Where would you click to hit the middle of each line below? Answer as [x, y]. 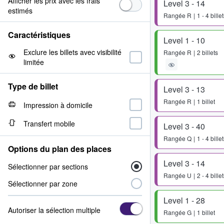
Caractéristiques [39, 35]
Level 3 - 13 [184, 89]
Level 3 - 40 [184, 126]
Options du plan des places [60, 149]
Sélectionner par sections [48, 166]
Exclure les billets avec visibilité [72, 52]
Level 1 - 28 [184, 200]
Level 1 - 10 [184, 40]
